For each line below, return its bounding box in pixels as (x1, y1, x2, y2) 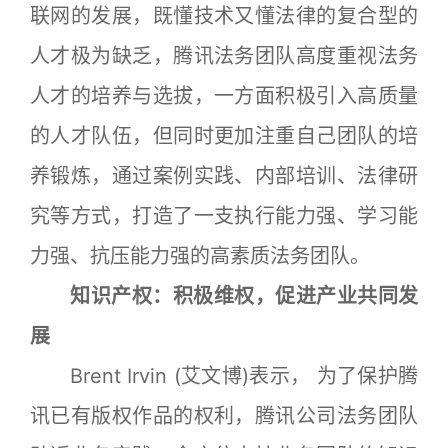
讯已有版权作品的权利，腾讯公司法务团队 (30, 403, 418, 428)
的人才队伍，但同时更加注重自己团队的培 (30, 123, 418, 148)
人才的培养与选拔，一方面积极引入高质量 (30, 83, 418, 108)
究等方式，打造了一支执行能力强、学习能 (30, 203, 418, 228)
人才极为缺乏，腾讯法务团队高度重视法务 (30, 43, 418, 68)
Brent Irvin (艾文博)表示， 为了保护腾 (70, 363, 418, 388)
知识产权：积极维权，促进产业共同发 (70, 283, 418, 308)
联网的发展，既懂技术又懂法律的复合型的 (30, 3, 418, 28)
